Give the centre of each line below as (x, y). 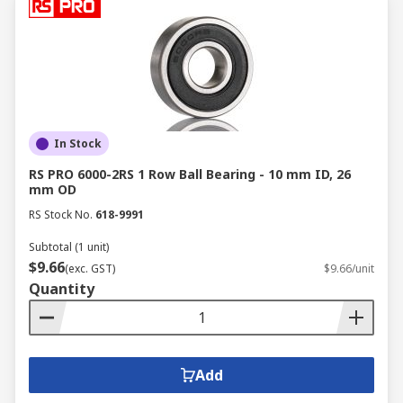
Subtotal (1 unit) (69, 247)
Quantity (62, 289)
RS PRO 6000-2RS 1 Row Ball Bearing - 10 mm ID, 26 (190, 174)
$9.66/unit (349, 269)
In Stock (78, 143)
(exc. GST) (90, 269)
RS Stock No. (61, 215)
